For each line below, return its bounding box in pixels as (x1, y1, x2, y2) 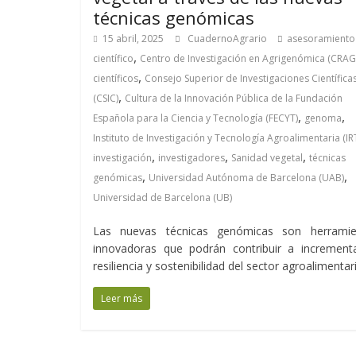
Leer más (101, 292, 142, 305)
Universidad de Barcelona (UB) (93, 191, 232, 204)
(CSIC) (93, 91, 118, 105)
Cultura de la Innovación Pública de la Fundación (125, 91, 342, 105)
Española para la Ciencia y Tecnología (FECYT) (93, 111, 298, 125)
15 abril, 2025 (103, 32, 164, 45)
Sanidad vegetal (231, 151, 303, 164)
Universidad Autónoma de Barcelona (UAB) (149, 171, 344, 184)
